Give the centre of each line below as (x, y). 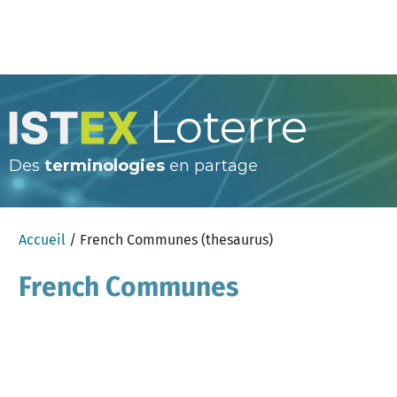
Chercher (266, 365)
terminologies (105, 166)
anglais (49, 365)
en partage (211, 166)
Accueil (43, 240)
